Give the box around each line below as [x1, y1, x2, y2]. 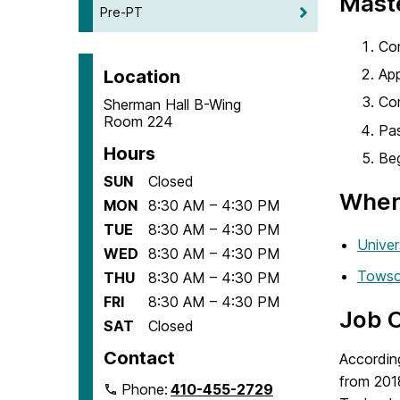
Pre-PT [100, 4, 143, 20]
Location [104, 65, 180, 87]
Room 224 [104, 112, 173, 130]
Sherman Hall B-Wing [104, 95, 241, 113]
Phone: [121, 379, 172, 398]
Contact [104, 346, 175, 369]
